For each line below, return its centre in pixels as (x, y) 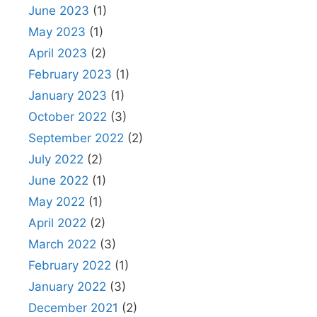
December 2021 (73, 307)
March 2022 (62, 244)
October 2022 (68, 116)
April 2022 (57, 223)
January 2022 (67, 286)
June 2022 (58, 180)
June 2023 (59, 10)
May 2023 (57, 31)
